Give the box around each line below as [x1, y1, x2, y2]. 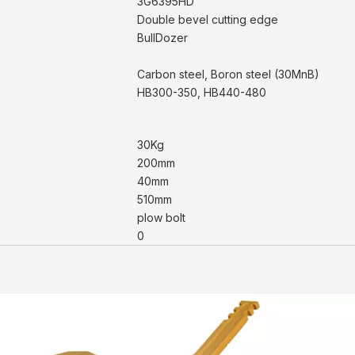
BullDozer [136, 31, 188, 44]
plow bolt [136, 211, 185, 224]
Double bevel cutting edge [136, 13, 278, 26]
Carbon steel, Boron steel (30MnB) [136, 67, 319, 81]
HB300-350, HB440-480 [136, 86, 266, 99]
